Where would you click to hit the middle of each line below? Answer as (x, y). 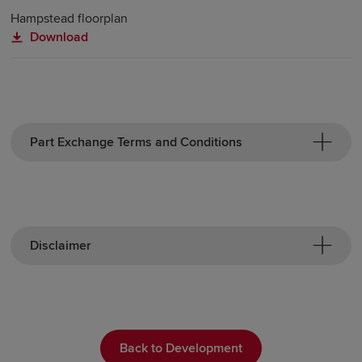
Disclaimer (61, 245)
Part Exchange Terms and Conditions (138, 142)
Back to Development (181, 348)
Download (59, 37)
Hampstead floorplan (69, 18)
